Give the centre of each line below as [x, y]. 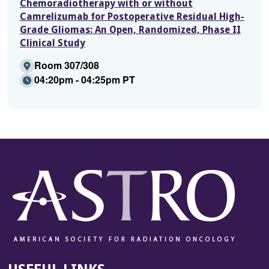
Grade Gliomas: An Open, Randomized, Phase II [130, 30]
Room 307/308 [66, 65]
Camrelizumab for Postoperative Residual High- [132, 17]
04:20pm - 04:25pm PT [84, 80]
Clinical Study [52, 43]
